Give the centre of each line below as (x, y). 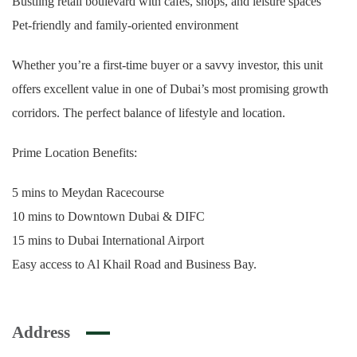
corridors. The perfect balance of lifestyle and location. (149, 113)
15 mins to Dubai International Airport (108, 240)
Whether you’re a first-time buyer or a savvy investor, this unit (167, 65)
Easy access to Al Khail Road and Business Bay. (134, 264)
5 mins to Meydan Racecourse (88, 192)
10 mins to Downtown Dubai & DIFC (108, 216)
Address (41, 332)
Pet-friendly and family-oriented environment (125, 25)
